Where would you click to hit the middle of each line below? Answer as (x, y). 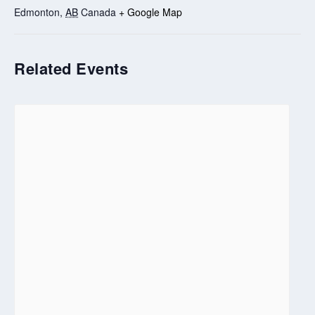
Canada (98, 12)
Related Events (71, 68)
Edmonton (37, 12)
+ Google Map (150, 12)
